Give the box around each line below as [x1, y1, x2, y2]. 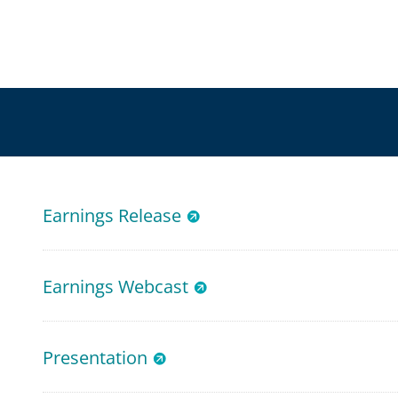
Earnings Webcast [42, 275, 188, 298]
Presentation [42, 346, 147, 370]
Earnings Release [42, 203, 181, 227]
